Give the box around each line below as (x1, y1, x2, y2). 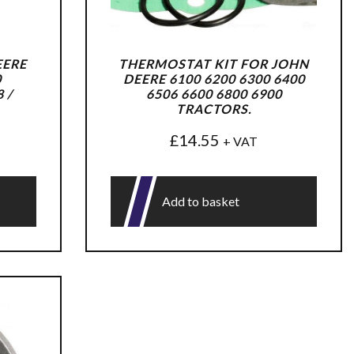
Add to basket (162, 193, 240, 209)
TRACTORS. (175, 100, 252, 116)
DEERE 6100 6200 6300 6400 (122, 70, 305, 86)
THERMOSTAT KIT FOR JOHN (119, 55, 310, 71)
